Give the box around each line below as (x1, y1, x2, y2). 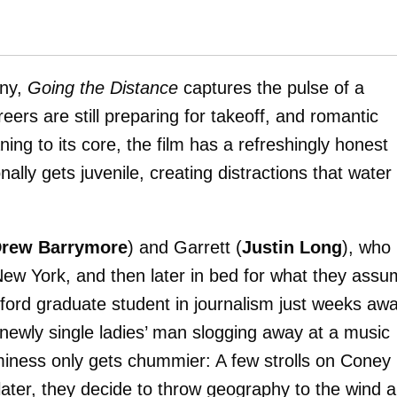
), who (342, 237, 391, 258)
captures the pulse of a (178, 78, 364, 98)
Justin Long (242, 237, 342, 258)
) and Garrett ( (128, 237, 242, 258)
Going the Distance (27, 78, 178, 98)
